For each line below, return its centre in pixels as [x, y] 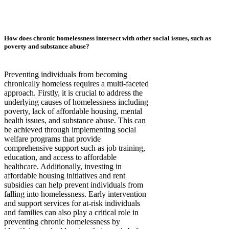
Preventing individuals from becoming [66, 75]
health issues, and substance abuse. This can [75, 121]
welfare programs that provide [52, 139]
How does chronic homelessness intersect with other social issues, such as [108, 38]
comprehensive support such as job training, [75, 148]
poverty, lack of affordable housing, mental [73, 111]
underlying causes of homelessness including [76, 102]
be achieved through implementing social [70, 130]
